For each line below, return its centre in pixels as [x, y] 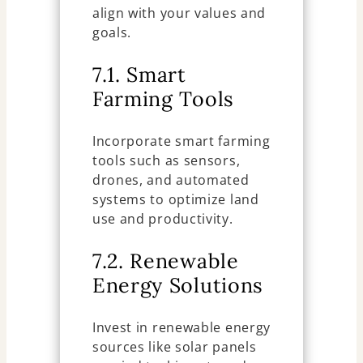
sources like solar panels [174, 346]
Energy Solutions [178, 285]
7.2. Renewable [165, 261]
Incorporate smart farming [181, 141]
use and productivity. [162, 218]
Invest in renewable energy [181, 327]
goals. [112, 32]
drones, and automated [171, 179]
